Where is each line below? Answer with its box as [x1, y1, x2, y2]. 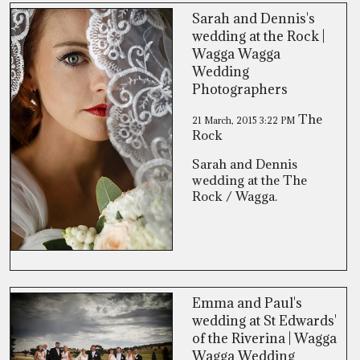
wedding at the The [192, 172, 307, 188]
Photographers [192, 80, 288, 98]
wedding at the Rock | [192, 27, 325, 45]
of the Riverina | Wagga [192, 329, 337, 347]
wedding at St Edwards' [192, 312, 337, 329]
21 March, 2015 [192, 114, 260, 126]
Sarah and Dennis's [192, 10, 315, 27]
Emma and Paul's [192, 294, 302, 312]
